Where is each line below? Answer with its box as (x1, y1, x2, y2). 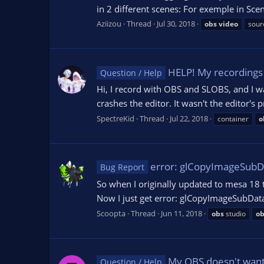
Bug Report (100, 161, 144, 173)
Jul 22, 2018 (170, 113, 208, 124)
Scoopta (97, 207, 126, 219)
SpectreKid (97, 113, 134, 124)
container (217, 114, 249, 124)
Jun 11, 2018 (161, 207, 202, 219)
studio (224, 208, 246, 219)
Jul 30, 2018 (157, 18, 195, 29)
